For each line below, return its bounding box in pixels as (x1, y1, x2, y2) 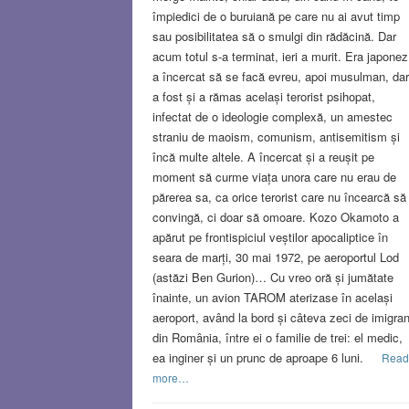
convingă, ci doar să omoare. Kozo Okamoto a (152, 207, 399, 225)
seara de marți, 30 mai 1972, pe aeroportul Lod (152, 247, 399, 266)
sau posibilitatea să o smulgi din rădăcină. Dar (152, 26, 396, 45)
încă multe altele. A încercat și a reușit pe (152, 147, 374, 165)
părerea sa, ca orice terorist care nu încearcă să (152, 187, 406, 205)
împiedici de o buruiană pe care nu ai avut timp (152, 6, 400, 25)
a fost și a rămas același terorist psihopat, (152, 87, 375, 105)
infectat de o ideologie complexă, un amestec (152, 107, 393, 125)
